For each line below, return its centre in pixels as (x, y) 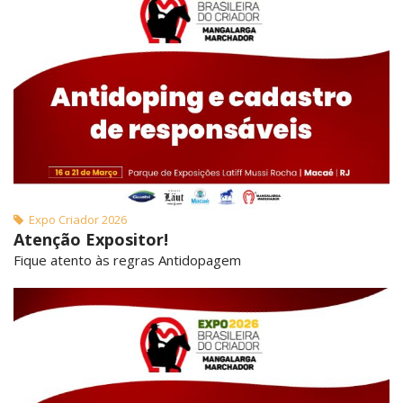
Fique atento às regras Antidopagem (127, 260)
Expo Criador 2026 (75, 219)
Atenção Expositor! (91, 239)
